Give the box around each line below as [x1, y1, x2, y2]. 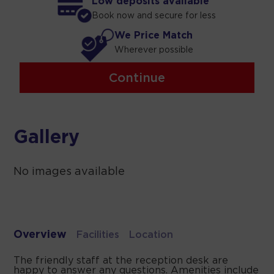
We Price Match [114, 31, 193, 40]
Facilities [76, 230, 120, 240]
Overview [13, 229, 67, 240]
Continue [108, 72, 165, 84]
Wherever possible [114, 46, 194, 54]
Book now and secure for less [92, 12, 217, 20]
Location [129, 230, 174, 240]
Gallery [13, 129, 80, 146]
